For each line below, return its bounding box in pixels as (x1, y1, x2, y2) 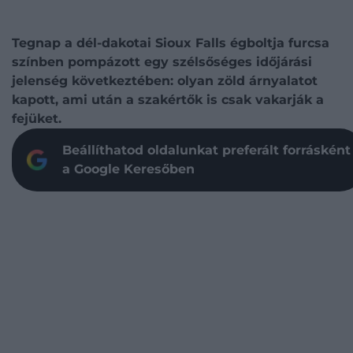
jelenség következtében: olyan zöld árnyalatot (12, 73, 318, 88)
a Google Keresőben (62, 162, 195, 176)
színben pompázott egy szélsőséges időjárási (12, 54, 312, 69)
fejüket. (12, 111, 61, 126)
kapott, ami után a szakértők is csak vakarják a (12, 92, 324, 107)
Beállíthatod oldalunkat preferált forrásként (62, 143, 351, 158)
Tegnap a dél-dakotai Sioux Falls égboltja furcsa (12, 35, 329, 50)
